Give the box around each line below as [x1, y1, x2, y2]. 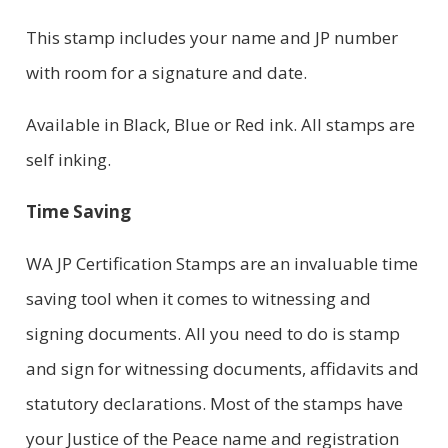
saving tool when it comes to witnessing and [25, 286, 371, 310]
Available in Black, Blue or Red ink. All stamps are [25, 112, 415, 136]
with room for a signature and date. [25, 60, 307, 84]
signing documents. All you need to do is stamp [25, 321, 400, 345]
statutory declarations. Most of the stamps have [25, 391, 403, 415]
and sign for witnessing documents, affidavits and [25, 356, 419, 380]
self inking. [25, 147, 111, 171]
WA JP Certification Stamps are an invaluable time [25, 251, 418, 275]
